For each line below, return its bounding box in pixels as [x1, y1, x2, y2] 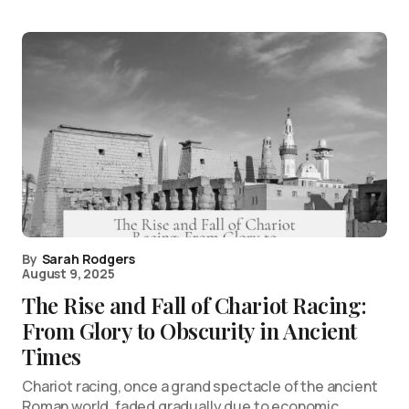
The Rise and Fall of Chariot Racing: [22, 290, 367, 320]
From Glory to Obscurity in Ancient [22, 316, 357, 345]
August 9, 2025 [22, 265, 115, 282]
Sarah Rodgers [41, 250, 135, 267]
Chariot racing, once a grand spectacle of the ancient [22, 376, 378, 396]
